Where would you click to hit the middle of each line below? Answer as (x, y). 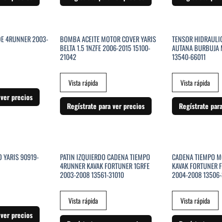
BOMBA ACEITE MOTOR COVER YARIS (108, 39)
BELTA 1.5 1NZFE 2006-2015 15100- (105, 48)
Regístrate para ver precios (106, 106)
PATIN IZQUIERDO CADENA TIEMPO (105, 157)
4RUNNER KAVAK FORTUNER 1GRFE (105, 166)
